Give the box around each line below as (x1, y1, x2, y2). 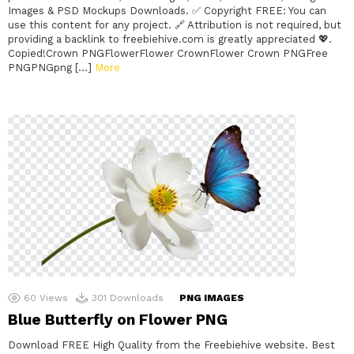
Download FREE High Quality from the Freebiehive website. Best (8, 339, 335, 352)
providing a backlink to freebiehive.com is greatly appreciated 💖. (8, 33, 332, 46)
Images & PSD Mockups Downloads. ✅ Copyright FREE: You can (8, 5, 326, 17)
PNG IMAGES (179, 292, 244, 304)
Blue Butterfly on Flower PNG (8, 311, 228, 330)
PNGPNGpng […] (8, 62, 95, 74)
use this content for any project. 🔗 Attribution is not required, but (8, 19, 341, 32)
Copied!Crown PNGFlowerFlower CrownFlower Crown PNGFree (8, 47, 328, 60)
